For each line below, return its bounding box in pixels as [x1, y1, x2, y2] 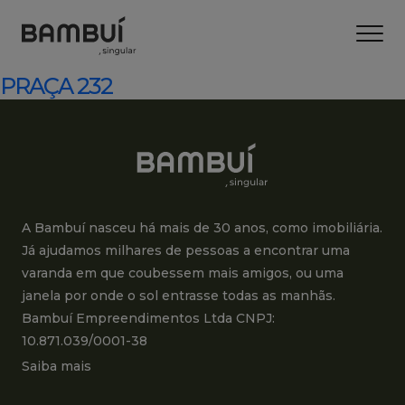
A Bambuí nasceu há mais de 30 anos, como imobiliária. [22, 220, 382, 236]
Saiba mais [22, 358, 91, 374]
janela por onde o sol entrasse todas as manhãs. [22, 287, 335, 304]
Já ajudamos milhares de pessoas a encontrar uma [22, 242, 350, 259]
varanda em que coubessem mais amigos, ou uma [22, 265, 344, 281]
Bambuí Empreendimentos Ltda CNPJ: [22, 310, 275, 326]
